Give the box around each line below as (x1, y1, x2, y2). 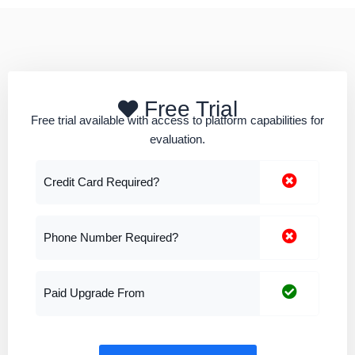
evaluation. (149, 132, 205, 146)
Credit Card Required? (44, 175, 159, 189)
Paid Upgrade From (44, 286, 145, 300)
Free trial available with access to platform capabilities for (30, 113, 324, 127)
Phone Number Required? (44, 231, 178, 244)
